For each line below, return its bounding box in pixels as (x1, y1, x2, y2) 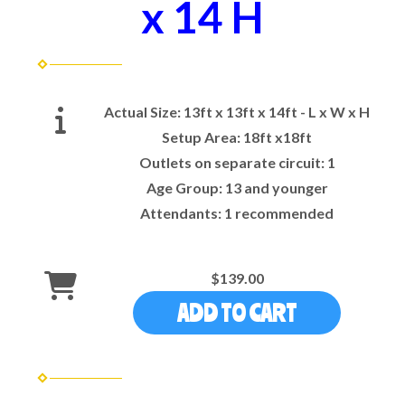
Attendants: (140, 203, 224, 221)
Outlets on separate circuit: (138, 153, 327, 171)
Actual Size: (104, 102, 184, 120)
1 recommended (224, 203, 334, 221)
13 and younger (224, 178, 328, 196)
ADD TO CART (177, 298, 297, 326)
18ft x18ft (243, 127, 312, 146)
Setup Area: (162, 127, 243, 146)
